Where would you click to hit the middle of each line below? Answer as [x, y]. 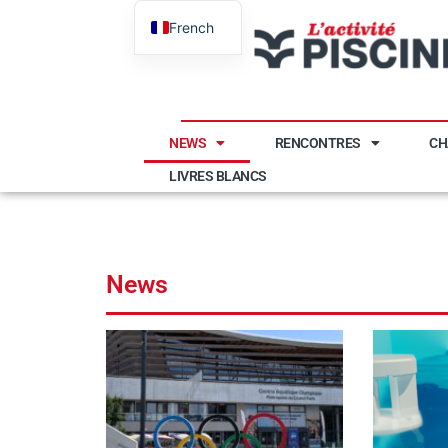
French [192, 27]
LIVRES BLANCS [218, 176]
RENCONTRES [317, 143]
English [192, 60]
